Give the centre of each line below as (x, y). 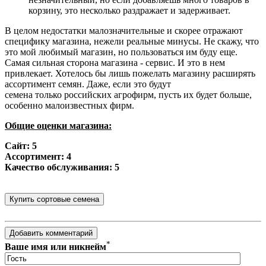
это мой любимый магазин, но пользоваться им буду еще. (121, 52)
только (50, 94)
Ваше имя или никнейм (56, 247)
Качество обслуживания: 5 (62, 167)
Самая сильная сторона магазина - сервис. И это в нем (115, 62)
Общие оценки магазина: (58, 125)
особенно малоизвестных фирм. (69, 105)
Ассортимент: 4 (38, 156)
